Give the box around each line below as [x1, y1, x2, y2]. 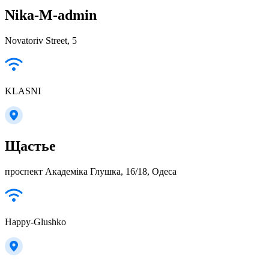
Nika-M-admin [5, 7, 97, 23]
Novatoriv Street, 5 [5, 35, 77, 46]
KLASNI [5, 85, 41, 96]
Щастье [5, 138, 56, 154]
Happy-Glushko [5, 217, 66, 228]
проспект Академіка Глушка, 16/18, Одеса [5, 166, 177, 177]
